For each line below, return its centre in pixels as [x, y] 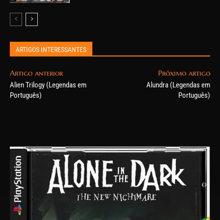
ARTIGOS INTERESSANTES [51, 50]
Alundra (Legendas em [178, 85]
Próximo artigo [184, 73]
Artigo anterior [36, 73]
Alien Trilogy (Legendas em [48, 85]
